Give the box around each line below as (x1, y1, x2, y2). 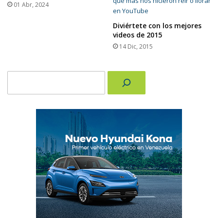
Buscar (7, 71, 27, 80)
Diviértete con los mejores (113, 20, 201, 30)
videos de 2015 (113, 30, 162, 39)
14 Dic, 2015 (119, 42, 153, 51)
